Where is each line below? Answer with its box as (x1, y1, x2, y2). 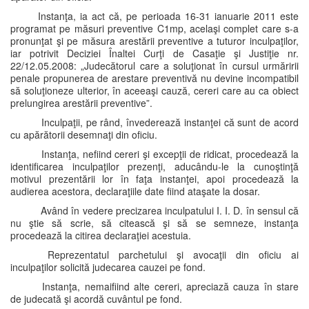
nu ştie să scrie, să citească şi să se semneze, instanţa (10, 216, 299, 230)
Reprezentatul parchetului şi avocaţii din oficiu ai (38, 248, 299, 261)
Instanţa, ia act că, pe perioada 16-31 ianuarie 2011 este (38, 9, 299, 23)
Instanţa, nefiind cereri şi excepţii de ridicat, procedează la (38, 147, 299, 161)
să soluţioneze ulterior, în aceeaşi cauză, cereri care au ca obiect (10, 83, 299, 97)
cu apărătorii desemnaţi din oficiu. (10, 128, 157, 141)
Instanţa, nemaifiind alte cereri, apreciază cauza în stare (38, 279, 299, 293)
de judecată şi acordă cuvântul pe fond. (10, 292, 182, 306)
